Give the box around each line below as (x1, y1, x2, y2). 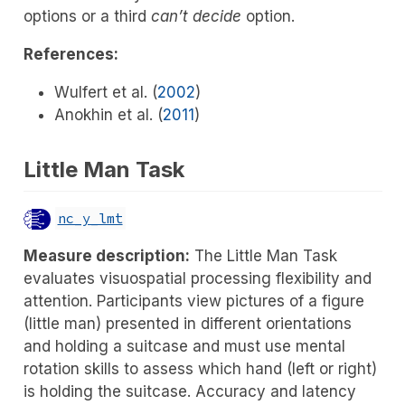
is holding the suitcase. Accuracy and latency (23, 381, 356, 400)
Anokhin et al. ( (53, 106, 163, 125)
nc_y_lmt (57, 209, 123, 227)
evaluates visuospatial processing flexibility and (23, 268, 372, 287)
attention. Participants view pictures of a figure (23, 291, 364, 310)
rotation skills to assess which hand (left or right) (23, 359, 377, 378)
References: (23, 45, 118, 64)
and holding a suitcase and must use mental (23, 336, 345, 355)
